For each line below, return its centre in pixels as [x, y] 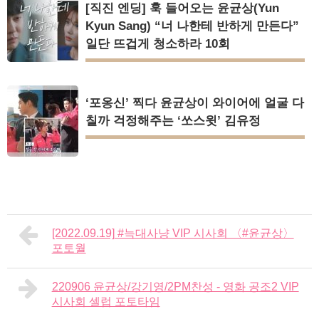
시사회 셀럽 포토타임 [106, 302]
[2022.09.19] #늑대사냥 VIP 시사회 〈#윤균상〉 [173, 234]
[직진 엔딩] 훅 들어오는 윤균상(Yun [182, 9]
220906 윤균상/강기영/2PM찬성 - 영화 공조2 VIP [175, 287]
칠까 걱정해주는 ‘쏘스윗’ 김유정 [173, 121]
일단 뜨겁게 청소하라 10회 [158, 44]
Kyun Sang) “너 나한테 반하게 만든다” [192, 26]
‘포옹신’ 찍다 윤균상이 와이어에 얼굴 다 [195, 103]
